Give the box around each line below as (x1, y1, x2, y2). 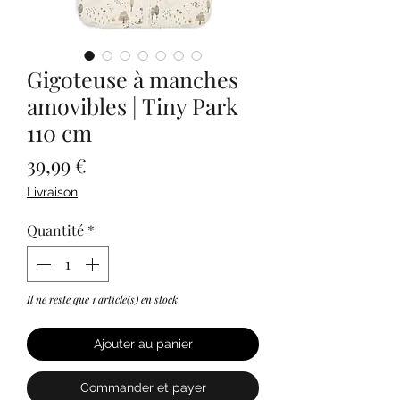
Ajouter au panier (93, 337, 193, 352)
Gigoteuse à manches (27, 64, 238, 95)
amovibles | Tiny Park (27, 91, 238, 121)
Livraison (27, 185, 78, 200)
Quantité (27, 221, 84, 240)
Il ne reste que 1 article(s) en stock (27, 292, 178, 307)
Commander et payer (79, 380, 206, 396)
